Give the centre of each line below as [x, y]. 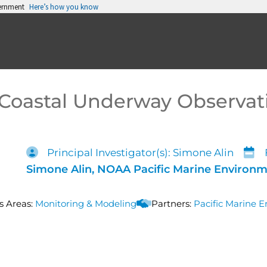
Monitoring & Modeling [86, 204]
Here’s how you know [64, 7]
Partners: [171, 204]
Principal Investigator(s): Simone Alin [140, 153]
